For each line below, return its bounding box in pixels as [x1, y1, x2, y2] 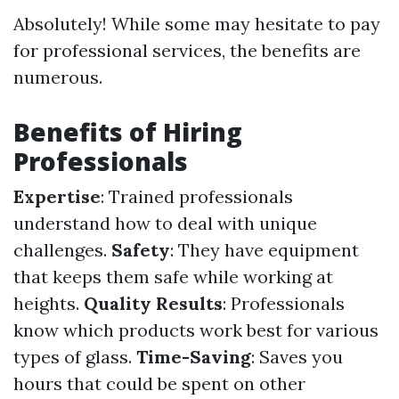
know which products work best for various [13, 319, 379, 341]
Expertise [13, 185, 101, 208]
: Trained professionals [101, 185, 293, 208]
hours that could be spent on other [13, 372, 305, 395]
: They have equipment [170, 239, 359, 261]
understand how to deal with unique [13, 212, 317, 234]
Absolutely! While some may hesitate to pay [13, 12, 380, 35]
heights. [13, 292, 84, 314]
